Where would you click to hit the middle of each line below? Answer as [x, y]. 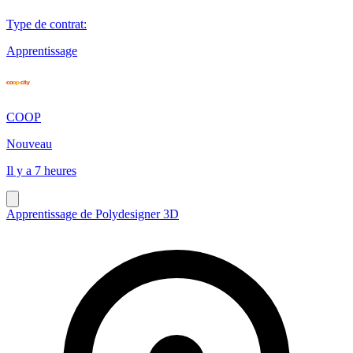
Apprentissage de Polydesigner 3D [93, 214]
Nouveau [29, 143]
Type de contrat [45, 24]
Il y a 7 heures [41, 170]
